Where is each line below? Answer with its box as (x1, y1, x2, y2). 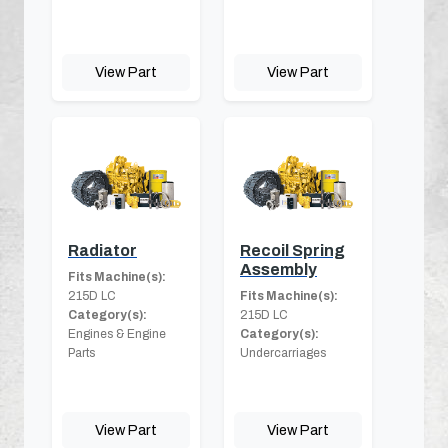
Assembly (240, 260, 317, 278)
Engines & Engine (68, 326, 166, 341)
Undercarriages (240, 345, 326, 360)
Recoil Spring (240, 241, 345, 259)
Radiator (68, 241, 137, 259)
